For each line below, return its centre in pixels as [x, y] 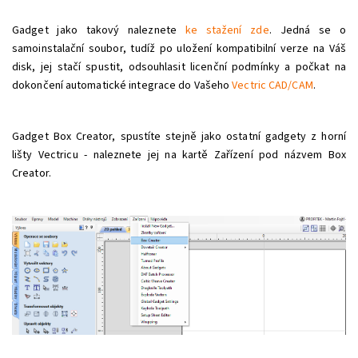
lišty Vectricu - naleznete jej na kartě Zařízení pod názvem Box [179, 155]
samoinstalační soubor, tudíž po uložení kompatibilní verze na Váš [179, 48]
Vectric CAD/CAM [272, 85]
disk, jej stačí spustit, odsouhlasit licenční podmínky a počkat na [179, 67]
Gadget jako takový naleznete [99, 30]
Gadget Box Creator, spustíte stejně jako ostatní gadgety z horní [179, 136]
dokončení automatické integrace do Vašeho [122, 85]
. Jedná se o [308, 30]
